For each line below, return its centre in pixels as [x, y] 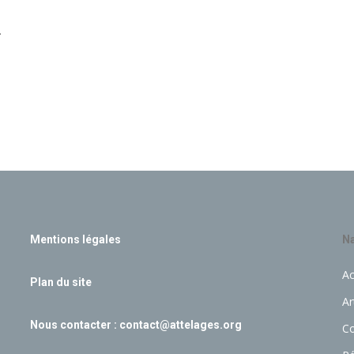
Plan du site [60, 282]
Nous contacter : [74, 325]
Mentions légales [75, 240]
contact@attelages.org [180, 325]
